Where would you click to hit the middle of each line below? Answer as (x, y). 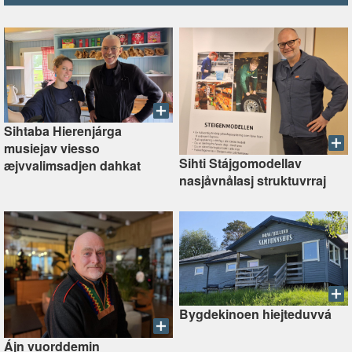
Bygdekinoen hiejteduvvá (255, 314)
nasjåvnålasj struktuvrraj (252, 180)
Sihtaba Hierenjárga (63, 131)
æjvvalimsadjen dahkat (72, 166)
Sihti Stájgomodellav (240, 163)
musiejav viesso (52, 148)
